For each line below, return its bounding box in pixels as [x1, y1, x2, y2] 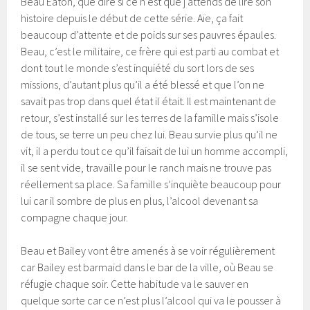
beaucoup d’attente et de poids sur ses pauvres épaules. [21, 27, 277, 42]
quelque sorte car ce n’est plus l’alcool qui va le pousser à [21, 293, 282, 307]
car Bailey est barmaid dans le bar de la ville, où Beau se [21, 259, 274, 274]
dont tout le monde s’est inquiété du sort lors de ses [21, 60, 255, 75]
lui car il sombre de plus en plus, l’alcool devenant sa [21, 193, 259, 208]
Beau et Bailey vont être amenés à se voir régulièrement [21, 243, 275, 257]
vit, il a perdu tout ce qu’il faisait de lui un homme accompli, [21, 143, 289, 158]
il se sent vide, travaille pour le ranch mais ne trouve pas [21, 160, 272, 174]
